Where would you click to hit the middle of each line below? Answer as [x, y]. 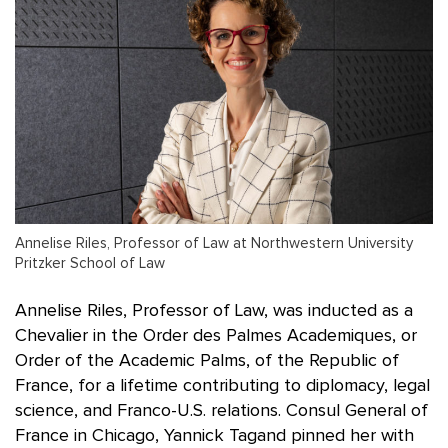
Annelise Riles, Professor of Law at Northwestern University [214, 243]
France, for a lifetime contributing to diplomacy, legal [222, 385]
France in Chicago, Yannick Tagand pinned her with [214, 435]
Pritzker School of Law [90, 263]
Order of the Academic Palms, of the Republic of [207, 360]
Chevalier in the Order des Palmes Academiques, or [216, 335]
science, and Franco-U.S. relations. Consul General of [221, 410]
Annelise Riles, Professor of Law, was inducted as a [214, 310]
